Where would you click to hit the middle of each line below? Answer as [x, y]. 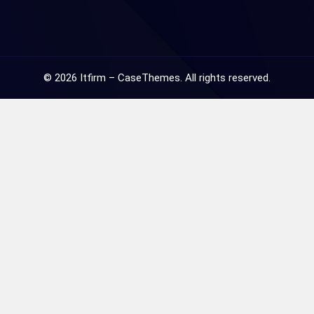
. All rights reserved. [225, 77]
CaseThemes [149, 77]
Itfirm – [97, 77]
